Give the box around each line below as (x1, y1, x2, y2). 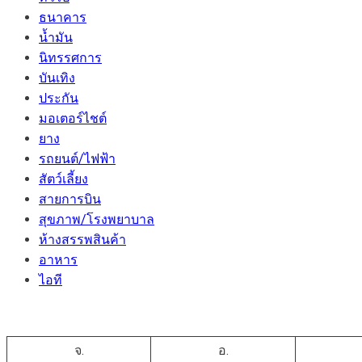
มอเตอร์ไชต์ (39, 110, 107, 126)
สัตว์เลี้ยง (39, 170, 88, 187)
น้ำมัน (39, 29, 73, 45)
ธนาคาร (39, 9, 86, 25)
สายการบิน (39, 191, 101, 207)
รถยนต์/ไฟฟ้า (39, 150, 116, 166)
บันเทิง (39, 69, 75, 86)
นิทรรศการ (39, 49, 102, 65)
